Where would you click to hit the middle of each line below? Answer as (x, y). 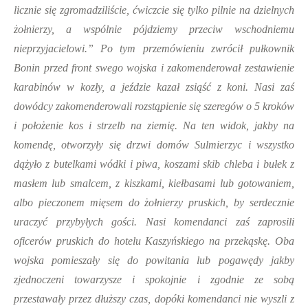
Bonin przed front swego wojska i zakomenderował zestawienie (154, 68)
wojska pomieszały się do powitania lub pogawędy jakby (154, 260)
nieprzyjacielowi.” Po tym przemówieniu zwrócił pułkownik (154, 48)
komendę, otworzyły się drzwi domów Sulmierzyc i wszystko (154, 145)
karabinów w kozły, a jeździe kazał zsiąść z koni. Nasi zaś (154, 87)
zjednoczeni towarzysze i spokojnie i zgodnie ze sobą (154, 279)
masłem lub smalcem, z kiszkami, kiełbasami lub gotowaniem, (154, 183)
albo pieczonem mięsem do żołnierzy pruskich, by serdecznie (154, 202)
